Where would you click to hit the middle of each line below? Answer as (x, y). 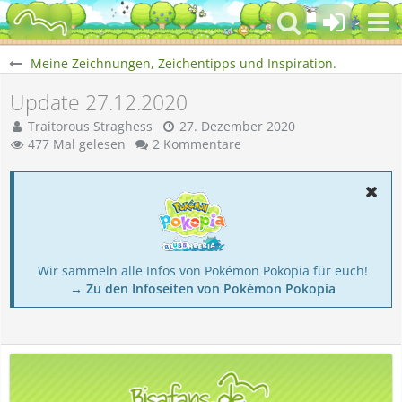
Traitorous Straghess (90, 126)
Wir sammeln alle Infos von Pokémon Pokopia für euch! (203, 271)
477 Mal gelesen (75, 144)
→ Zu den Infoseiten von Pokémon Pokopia (203, 288)
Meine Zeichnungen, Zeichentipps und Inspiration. (184, 63)
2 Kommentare (197, 144)
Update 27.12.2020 (99, 102)
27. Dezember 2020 (237, 126)
